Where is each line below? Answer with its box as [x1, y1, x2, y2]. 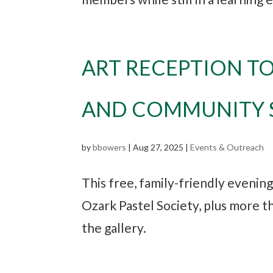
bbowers [93, 141, 127, 152]
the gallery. [82, 219, 147, 235]
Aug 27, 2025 [133, 141, 184, 152]
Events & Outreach [190, 141, 264, 152]
